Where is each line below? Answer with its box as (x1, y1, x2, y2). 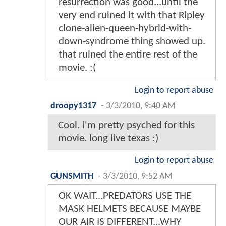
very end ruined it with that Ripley (59, 10, 205, 21)
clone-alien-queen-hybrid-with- (59, 23, 191, 34)
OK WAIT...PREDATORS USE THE (59, 191, 191, 202)
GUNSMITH (50, 172, 93, 181)
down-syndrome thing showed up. (59, 36, 205, 47)
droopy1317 (50, 102, 96, 111)
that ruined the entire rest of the (59, 49, 197, 61)
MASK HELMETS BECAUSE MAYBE (59, 204, 201, 215)
